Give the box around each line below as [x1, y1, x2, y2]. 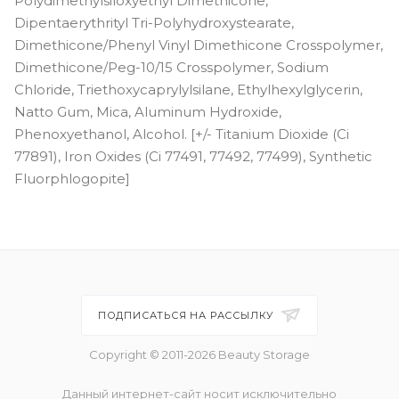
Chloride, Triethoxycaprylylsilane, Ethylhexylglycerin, [14, 80, 362, 98]
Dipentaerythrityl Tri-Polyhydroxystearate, [14, 13, 294, 31]
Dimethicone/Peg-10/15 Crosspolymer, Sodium [14, 58, 329, 76]
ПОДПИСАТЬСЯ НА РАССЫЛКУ [97, 309, 278, 322]
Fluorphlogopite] [14, 169, 130, 187]
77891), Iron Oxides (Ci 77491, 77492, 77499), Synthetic [14, 147, 372, 165]
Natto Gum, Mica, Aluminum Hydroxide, [14, 102, 281, 120]
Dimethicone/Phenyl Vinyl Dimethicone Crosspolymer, [14, 36, 383, 53]
